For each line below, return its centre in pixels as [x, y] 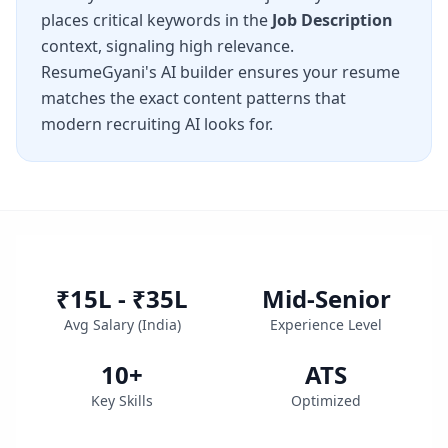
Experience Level [326, 324]
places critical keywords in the [156, 19]
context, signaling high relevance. [167, 45]
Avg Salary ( [102, 324]
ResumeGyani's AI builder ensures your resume [220, 71]
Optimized [326, 400]
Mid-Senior [326, 298]
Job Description [332, 19]
